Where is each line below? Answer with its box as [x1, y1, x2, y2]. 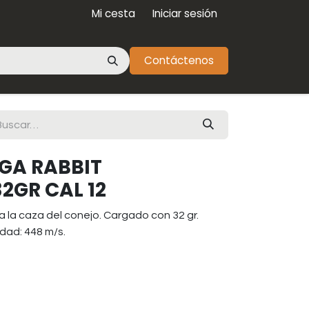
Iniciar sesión [152, 6, 217, 21]
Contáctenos [144, 53, 214, 68]
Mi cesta [92, 6, 135, 21]
